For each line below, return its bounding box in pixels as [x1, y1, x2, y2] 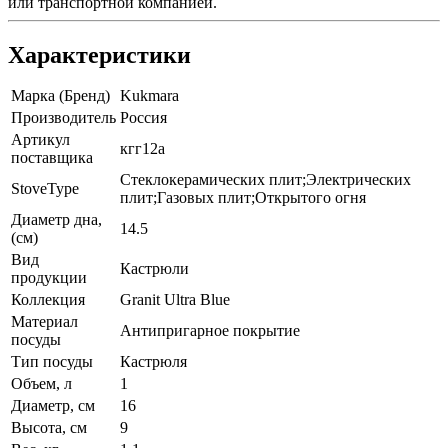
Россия [120, 108, 167, 126]
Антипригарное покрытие [120, 321, 300, 339]
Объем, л [11, 374, 72, 392]
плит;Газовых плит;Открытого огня [120, 188, 366, 206]
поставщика [11, 148, 93, 166]
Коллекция [11, 290, 85, 308]
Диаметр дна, [11, 210, 102, 228]
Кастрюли [120, 259, 189, 277]
